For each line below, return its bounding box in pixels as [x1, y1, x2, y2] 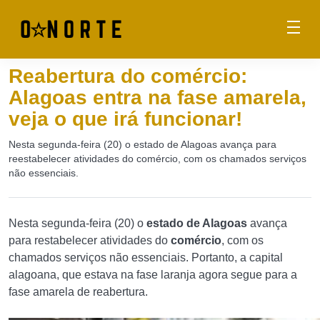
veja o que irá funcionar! [9, 108, 242, 130]
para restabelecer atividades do [9, 234, 168, 246]
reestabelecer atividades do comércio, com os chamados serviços [9, 153, 306, 164]
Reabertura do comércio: [9, 65, 247, 87]
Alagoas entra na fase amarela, [9, 86, 306, 109]
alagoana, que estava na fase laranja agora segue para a [9, 269, 297, 281]
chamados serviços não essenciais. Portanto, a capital [9, 251, 283, 264]
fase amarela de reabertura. [9, 286, 148, 298]
